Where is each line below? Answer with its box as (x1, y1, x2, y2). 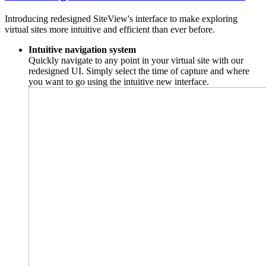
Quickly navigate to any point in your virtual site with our (28, 55, 243, 66)
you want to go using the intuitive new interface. (28, 77, 209, 87)
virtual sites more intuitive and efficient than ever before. (5, 24, 215, 35)
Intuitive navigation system (28, 45, 138, 55)
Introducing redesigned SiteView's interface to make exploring (5, 14, 237, 24)
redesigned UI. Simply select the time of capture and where (28, 66, 249, 77)
